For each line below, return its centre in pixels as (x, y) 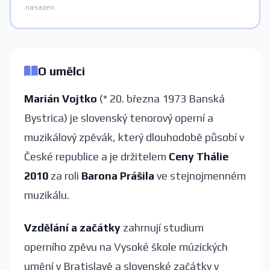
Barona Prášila (118, 175)
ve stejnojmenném (200, 175)
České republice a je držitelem (96, 156)
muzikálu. (47, 195)
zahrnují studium (162, 228)
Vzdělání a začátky (72, 228)
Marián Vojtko (61, 98)
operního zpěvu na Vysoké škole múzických (126, 247)
